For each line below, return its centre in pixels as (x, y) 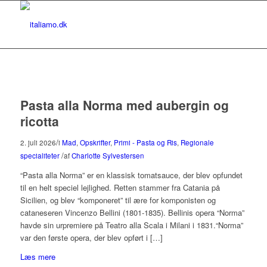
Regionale (197, 142)
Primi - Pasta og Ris (145, 142)
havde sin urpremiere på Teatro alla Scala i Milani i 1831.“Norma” (131, 225)
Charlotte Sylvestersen (108, 156)
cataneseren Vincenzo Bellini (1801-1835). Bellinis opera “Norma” (132, 213)
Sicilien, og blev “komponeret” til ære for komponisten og (118, 200)
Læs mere (38, 257)
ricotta (39, 121)
